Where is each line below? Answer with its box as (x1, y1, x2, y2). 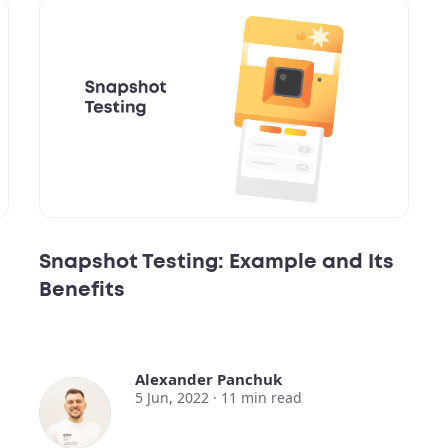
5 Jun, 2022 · (135, 388, 221, 408)
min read (241, 388, 302, 408)
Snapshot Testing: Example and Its (39, 252, 394, 273)
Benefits (39, 280, 125, 301)
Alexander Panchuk (135, 369, 282, 390)
